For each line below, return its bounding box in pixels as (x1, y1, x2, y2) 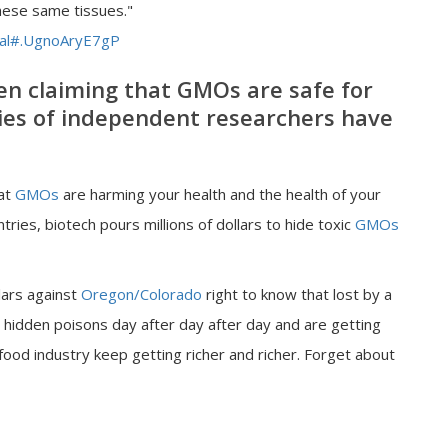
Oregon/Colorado (81, 284, 202, 304)
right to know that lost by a (202, 284, 392, 304)
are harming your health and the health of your (59, 184, 381, 204)
